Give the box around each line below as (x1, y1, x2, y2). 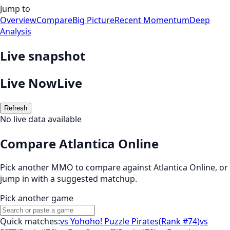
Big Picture (72, 14, 114, 26)
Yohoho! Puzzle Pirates (70, 216, 159, 227)
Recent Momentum (114, 14, 189, 26)
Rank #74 (161, 216, 197, 227)
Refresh (4, 104, 27, 112)
